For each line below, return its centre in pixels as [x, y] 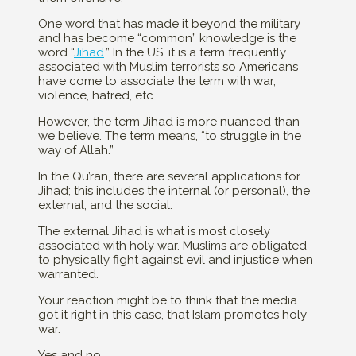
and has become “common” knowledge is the [167, 39]
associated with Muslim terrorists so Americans [168, 67]
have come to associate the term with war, [157, 81]
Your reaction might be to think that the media [168, 301]
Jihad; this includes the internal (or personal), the [174, 191]
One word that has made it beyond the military [169, 24]
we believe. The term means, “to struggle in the [170, 136]
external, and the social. [105, 205]
